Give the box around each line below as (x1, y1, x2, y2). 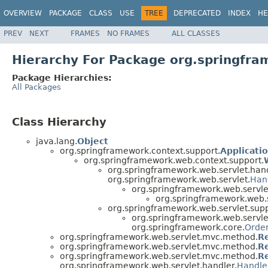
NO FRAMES (107, 29, 150, 38)
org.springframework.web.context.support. (84, 156, 264, 166)
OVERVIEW (4, 9, 42, 17)
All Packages (12, 82, 61, 92)
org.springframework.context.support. (60, 146, 220, 156)
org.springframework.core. (132, 223, 245, 233)
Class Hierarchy (12, 115, 106, 128)
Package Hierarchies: (12, 72, 112, 83)
